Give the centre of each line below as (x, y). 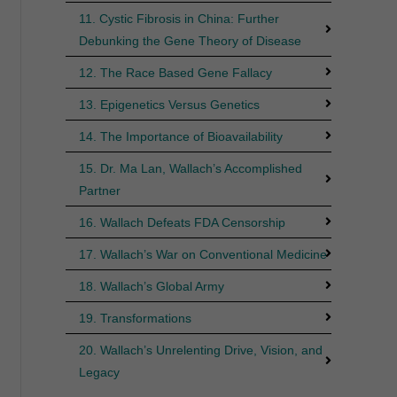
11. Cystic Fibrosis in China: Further (179, 18)
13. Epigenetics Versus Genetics (169, 104)
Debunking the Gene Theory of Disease (190, 40)
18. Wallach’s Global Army (151, 286)
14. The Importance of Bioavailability (180, 136)
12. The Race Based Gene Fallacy (175, 72)
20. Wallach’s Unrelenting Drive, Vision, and (200, 350)
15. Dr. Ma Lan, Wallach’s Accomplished (190, 168)
